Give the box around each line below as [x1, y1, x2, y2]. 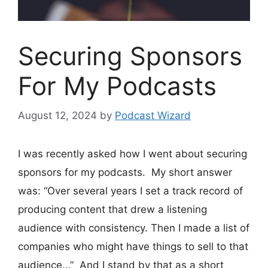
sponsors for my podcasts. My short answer [18, 166, 232, 178]
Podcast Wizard [115, 109, 191, 121]
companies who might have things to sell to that [18, 240, 248, 252]
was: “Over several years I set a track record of [18, 184, 243, 197]
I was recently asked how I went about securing [18, 147, 247, 160]
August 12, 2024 [18, 109, 97, 121]
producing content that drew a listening [18, 203, 207, 215]
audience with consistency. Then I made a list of [18, 221, 249, 234]
